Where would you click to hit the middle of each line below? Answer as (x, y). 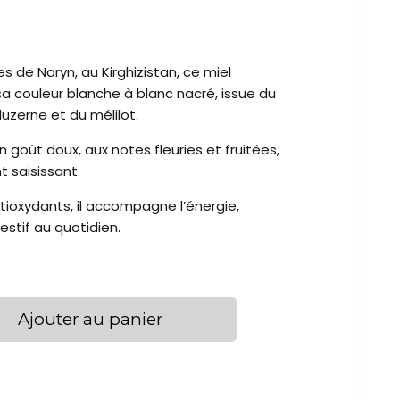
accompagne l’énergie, (162, 206)
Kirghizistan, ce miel (166, 72)
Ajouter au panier (91, 320)
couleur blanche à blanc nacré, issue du (145, 94)
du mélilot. (104, 115)
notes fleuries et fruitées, (195, 150)
